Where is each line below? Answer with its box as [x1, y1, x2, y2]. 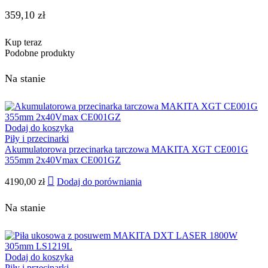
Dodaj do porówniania [57, 176, 142, 187]
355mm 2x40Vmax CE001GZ [5, 154, 121, 165]
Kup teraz [5, 37, 42, 48]
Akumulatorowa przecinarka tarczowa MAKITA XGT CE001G [5, 144, 248, 154]
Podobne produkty [5, 48, 75, 59]
